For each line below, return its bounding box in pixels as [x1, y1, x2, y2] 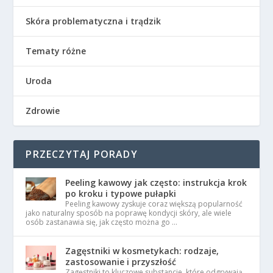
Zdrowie [26, 105, 60, 116]
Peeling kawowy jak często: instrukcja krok [65, 177, 247, 188]
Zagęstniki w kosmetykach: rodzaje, [65, 245, 219, 257]
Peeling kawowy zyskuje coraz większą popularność [65, 199, 243, 209]
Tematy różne [26, 45, 87, 57]
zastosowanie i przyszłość [65, 256, 177, 268]
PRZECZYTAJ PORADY [26, 147, 138, 161]
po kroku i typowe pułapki [65, 188, 177, 199]
